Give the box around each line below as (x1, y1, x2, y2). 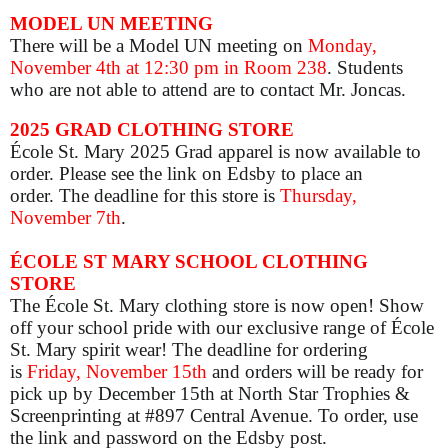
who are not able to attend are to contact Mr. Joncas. (10, 78, 406, 100)
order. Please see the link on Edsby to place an (10, 163, 363, 185)
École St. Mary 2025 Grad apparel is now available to (10, 141, 421, 163)
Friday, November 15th (27, 361, 207, 383)
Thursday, (280, 185, 357, 207)
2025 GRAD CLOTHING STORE (10, 119, 294, 141)
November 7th (10, 207, 121, 229)
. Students (327, 56, 403, 78)
